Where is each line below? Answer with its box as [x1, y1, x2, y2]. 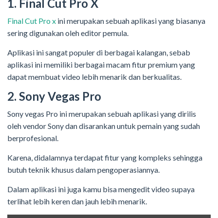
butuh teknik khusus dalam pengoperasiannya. [7, 165, 160, 175]
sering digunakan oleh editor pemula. [7, 28, 128, 38]
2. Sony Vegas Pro [7, 89, 101, 104]
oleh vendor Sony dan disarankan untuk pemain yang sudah [7, 121, 200, 131]
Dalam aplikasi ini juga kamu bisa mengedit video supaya [7, 184, 195, 194]
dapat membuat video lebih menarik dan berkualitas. [7, 72, 182, 82]
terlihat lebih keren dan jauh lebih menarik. [7, 197, 147, 206]
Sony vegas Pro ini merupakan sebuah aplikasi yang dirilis [7, 109, 196, 119]
